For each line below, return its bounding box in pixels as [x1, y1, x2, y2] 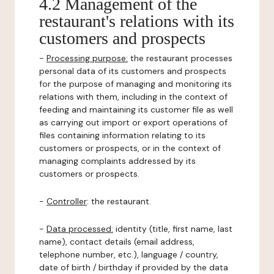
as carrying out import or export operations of [39, 117, 228, 128]
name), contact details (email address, [39, 236, 194, 247]
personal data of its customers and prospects [39, 65, 226, 76]
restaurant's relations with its [39, 12, 234, 31]
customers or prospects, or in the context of [39, 143, 221, 154]
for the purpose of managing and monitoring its [39, 78, 232, 89]
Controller [46, 196, 87, 207]
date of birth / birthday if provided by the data [39, 262, 228, 273]
